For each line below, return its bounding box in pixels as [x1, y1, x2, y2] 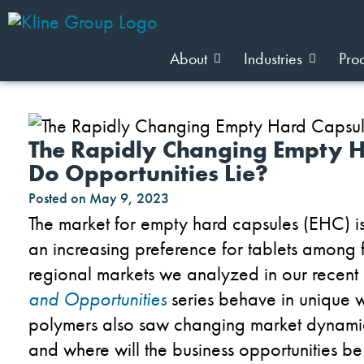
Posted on [28, 188, 86, 207]
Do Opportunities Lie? [28, 158, 268, 188]
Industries [244, 48, 302, 69]
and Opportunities [28, 285, 167, 311]
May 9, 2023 [89, 188, 169, 207]
